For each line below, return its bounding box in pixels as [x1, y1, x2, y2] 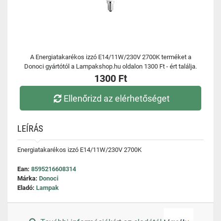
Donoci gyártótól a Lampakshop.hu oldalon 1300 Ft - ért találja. [24, 63, 197, 70]
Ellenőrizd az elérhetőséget [64, 93, 170, 104]
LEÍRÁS [17, 123, 43, 134]
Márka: [17, 175, 39, 182]
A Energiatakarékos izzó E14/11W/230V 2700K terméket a [30, 53, 191, 61]
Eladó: [17, 184, 36, 191]
